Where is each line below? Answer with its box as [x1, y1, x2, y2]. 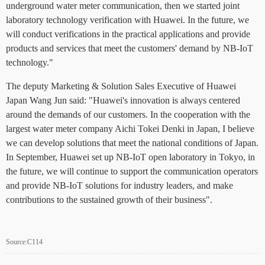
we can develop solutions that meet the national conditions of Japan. [6, 138, 258, 148]
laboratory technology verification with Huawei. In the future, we [6, 15, 249, 25]
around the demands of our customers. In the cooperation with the [6, 109, 250, 119]
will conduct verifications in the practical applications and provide [6, 29, 250, 39]
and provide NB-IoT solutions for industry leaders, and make [6, 180, 233, 190]
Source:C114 [6, 238, 43, 246]
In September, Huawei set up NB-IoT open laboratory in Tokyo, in [6, 152, 255, 162]
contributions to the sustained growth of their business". [6, 195, 212, 205]
